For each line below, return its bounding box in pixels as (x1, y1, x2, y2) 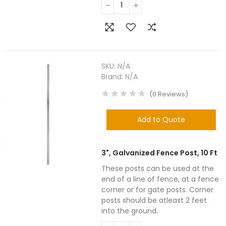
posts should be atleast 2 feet (101, 195, 207, 205)
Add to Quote (137, 115, 186, 125)
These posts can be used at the (101, 163, 214, 174)
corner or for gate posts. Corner (101, 185, 214, 195)
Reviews (156, 89, 186, 99)
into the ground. (101, 206, 158, 216)
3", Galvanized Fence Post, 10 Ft (101, 148, 218, 158)
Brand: (101, 72, 126, 82)
